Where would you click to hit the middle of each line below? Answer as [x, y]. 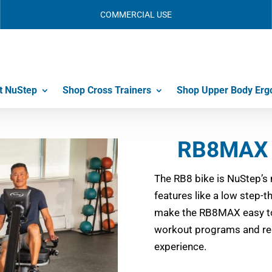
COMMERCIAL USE [136, 15]
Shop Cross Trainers [107, 90]
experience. [180, 246]
